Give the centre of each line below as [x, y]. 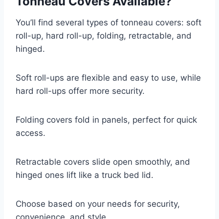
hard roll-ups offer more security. [80, 91]
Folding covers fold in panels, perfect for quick [106, 120]
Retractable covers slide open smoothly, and [103, 162]
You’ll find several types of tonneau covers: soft [109, 22]
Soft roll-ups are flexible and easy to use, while [108, 77]
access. [31, 133]
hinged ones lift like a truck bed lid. [85, 175]
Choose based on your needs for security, [98, 204]
